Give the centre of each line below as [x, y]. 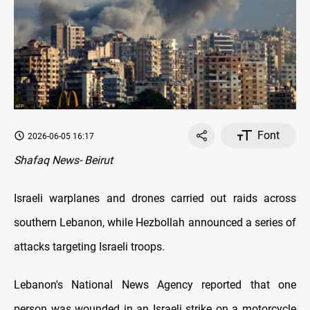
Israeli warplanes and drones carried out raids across [155, 198]
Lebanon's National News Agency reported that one [155, 284]
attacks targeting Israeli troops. [89, 246]
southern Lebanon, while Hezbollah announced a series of [155, 222]
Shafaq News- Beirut [63, 160]
